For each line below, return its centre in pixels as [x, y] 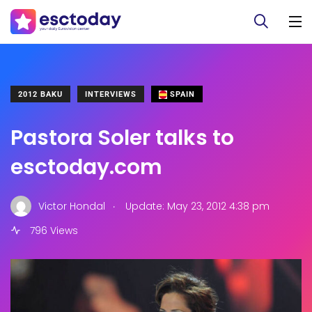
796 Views [53, 231]
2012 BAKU [40, 94]
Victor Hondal [72, 206]
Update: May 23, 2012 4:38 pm [196, 206]
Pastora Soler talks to [122, 138]
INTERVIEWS [111, 94]
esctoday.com [86, 167]
